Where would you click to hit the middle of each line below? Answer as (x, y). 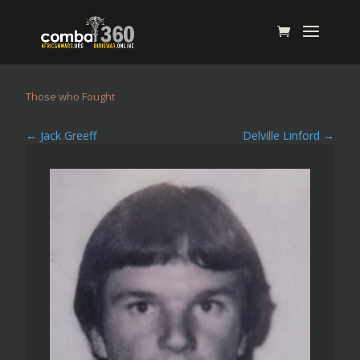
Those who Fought (71, 96)
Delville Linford (281, 135)
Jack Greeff (69, 135)
